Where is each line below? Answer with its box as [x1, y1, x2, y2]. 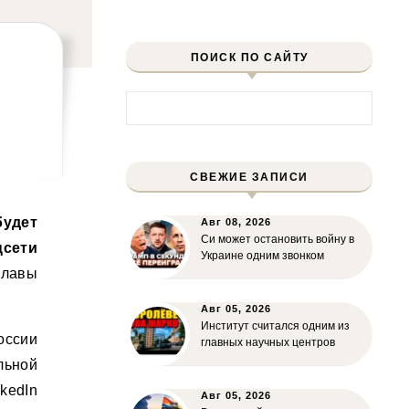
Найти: [125, 93, 171, 109]
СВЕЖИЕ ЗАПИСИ [190, 171, 309, 184]
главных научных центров [201, 336, 335, 349]
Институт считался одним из [201, 320, 350, 332]
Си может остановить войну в [201, 233, 354, 246]
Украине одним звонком [201, 249, 324, 262]
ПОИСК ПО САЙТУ [190, 51, 309, 64]
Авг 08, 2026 [201, 216, 271, 227]
